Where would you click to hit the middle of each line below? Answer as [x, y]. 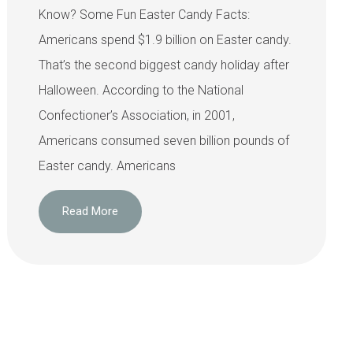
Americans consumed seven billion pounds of [163, 140]
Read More [90, 212]
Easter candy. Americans [107, 165]
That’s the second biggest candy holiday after [163, 65]
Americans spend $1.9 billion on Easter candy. [165, 39]
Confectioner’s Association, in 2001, [136, 115]
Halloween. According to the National [141, 90]
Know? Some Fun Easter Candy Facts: [144, 14]
